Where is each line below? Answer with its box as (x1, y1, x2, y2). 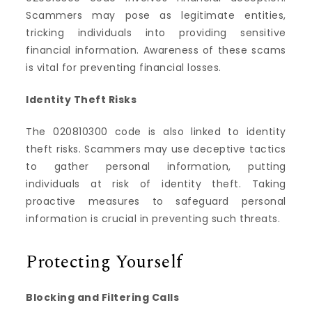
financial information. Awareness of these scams (26, 42, 286, 57)
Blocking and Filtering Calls (26, 290, 180, 305)
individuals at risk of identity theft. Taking (26, 176, 286, 191)
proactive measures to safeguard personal (26, 194, 286, 208)
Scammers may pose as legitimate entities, (26, 8, 286, 22)
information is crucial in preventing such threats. (26, 211, 281, 226)
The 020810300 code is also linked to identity (26, 124, 286, 139)
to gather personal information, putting (26, 159, 286, 173)
